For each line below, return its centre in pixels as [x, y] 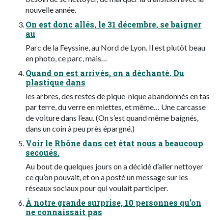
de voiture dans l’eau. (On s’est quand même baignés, [112, 117]
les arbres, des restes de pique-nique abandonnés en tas [118, 96]
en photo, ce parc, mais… [66, 58]
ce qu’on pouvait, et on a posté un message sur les [107, 177]
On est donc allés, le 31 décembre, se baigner [113, 24]
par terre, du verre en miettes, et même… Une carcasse [116, 107]
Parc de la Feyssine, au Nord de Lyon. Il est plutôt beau [115, 47]
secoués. [42, 152]
